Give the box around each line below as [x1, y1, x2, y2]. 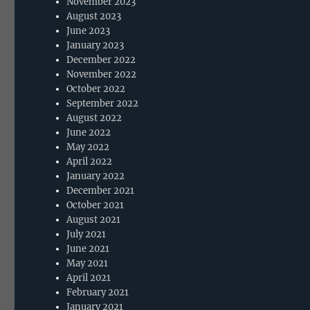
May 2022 [66, 140, 110, 153]
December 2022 [66, 53, 136, 66]
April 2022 [66, 155, 113, 167]
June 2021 [66, 242, 110, 255]
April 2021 [66, 271, 111, 284]
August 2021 [66, 213, 121, 226]
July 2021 [66, 228, 107, 240]
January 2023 [66, 39, 125, 51]
